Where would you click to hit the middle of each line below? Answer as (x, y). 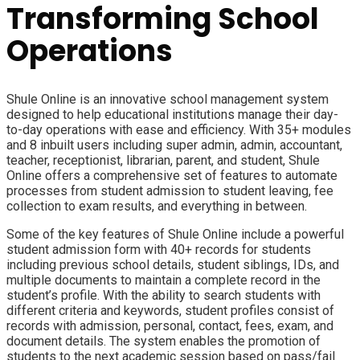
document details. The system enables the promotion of (164, 342)
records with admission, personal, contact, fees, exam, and (170, 326)
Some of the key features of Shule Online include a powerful (175, 235)
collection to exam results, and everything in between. (157, 207)
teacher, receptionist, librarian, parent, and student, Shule (163, 161)
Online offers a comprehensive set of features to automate (172, 176)
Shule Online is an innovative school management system (168, 100)
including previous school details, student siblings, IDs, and (173, 265)
